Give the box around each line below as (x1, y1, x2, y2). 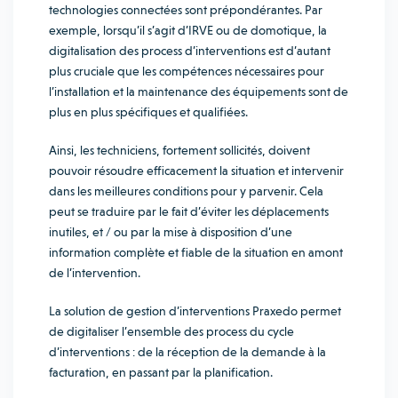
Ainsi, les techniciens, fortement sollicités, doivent (49, 143, 310, 157)
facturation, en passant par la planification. (49, 365, 275, 379)
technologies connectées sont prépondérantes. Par (49, 3, 322, 17)
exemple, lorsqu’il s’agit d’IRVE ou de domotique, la (49, 23, 327, 37)
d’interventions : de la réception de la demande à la (49, 345, 326, 359)
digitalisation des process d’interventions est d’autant (49, 44, 330, 58)
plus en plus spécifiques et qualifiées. (49, 105, 251, 119)
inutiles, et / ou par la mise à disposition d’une (49, 225, 292, 239)
